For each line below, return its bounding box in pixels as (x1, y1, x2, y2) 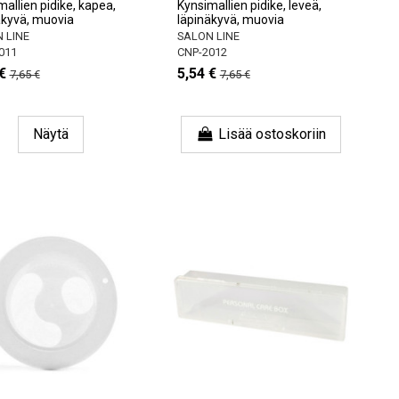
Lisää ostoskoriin (217, 126, 326, 143)
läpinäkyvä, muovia (176, 12, 284, 27)
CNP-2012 (176, 45, 227, 60)
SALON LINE (176, 29, 240, 44)
